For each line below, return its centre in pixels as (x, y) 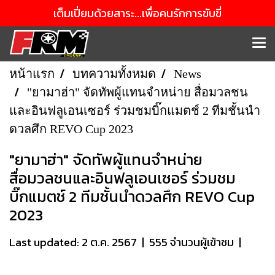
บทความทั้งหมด (114, 74)
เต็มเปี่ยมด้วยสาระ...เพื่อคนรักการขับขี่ (137, 13)
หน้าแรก (32, 74)
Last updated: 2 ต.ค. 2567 (73, 242)
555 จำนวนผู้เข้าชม (192, 242)
